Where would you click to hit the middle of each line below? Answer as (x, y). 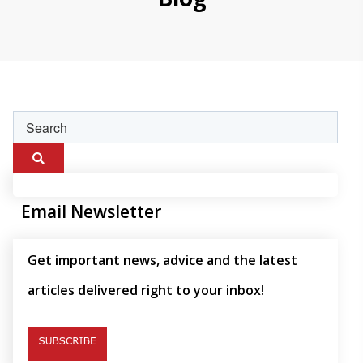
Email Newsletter (91, 212)
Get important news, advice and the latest (162, 261)
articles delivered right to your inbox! (146, 290)
